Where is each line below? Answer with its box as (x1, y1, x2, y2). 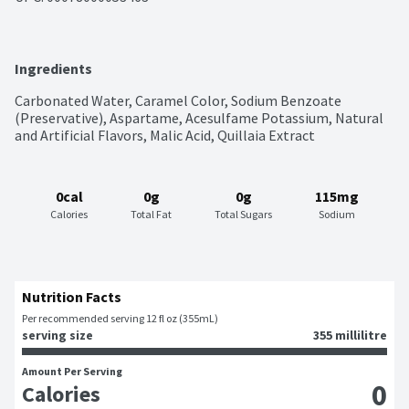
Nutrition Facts (22, 288, 121, 307)
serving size (22, 327, 93, 344)
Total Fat (131, 207, 172, 222)
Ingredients (15, 59, 92, 79)
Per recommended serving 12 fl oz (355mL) (22, 311, 218, 326)
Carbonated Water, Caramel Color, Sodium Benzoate (15, 91, 341, 110)
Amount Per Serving (22, 364, 122, 379)
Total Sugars (215, 207, 272, 222)
